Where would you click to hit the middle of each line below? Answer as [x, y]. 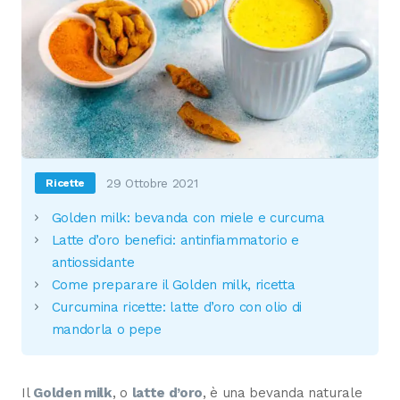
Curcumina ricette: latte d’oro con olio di [177, 308]
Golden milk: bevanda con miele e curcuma [188, 218]
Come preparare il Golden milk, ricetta [173, 285]
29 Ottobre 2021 [152, 183]
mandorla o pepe [106, 330]
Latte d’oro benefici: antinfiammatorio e [175, 241]
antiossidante [93, 263]
